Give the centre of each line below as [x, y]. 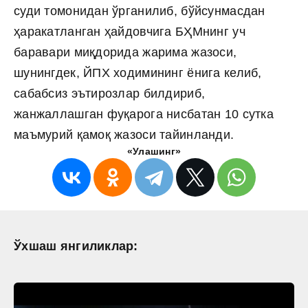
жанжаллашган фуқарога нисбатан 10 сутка [144, 114]
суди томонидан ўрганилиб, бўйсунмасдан [140, 11]
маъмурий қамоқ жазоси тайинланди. [126, 134]
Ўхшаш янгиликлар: [76, 246]
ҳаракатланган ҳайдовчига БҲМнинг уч [130, 31]
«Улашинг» [154, 151]
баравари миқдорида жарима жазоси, [125, 52]
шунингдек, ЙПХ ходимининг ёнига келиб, [138, 73]
